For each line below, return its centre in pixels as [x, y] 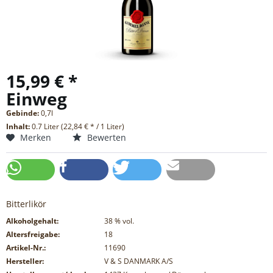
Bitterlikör [26, 204]
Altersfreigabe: [33, 235]
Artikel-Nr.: [26, 248]
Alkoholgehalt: [32, 221]
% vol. [124, 221]
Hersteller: [25, 261]
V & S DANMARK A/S [138, 261]
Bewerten [105, 138]
